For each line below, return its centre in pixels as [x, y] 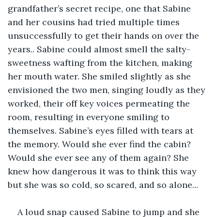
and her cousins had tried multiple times [95, 22]
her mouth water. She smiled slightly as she [101, 76]
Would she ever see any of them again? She [100, 157]
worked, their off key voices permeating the [100, 103]
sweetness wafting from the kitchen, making [101, 62]
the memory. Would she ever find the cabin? [101, 144]
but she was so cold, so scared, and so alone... [103, 185]
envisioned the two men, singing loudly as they [108, 90]
